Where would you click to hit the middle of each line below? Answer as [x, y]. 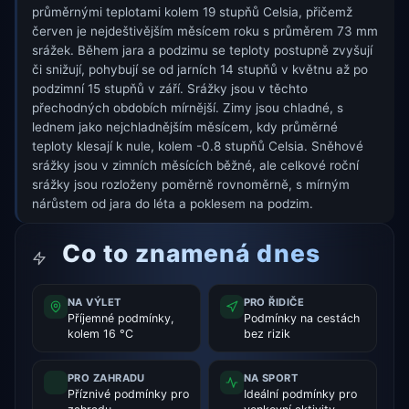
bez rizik [267, 334]
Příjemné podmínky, [120, 318]
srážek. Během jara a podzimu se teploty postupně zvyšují [202, 51]
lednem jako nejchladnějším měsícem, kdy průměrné [185, 127]
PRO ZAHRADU [106, 378]
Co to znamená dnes [188, 252]
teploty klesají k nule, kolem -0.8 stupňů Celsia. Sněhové [198, 147]
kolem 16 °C [100, 334]
